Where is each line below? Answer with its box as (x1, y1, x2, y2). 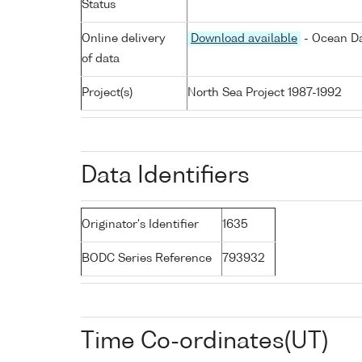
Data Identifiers (81, 164, 250, 187)
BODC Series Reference (82, 252, 212, 264)
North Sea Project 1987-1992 (187, 86, 342, 99)
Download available (191, 32, 297, 44)
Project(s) (82, 86, 133, 99)
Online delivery (82, 32, 166, 44)
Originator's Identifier (82, 218, 199, 230)
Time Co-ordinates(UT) (81, 330, 328, 353)
